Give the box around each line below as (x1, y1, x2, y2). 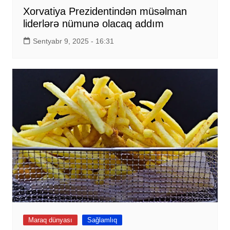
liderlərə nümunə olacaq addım (23, 18, 164, 30)
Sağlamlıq (87, 216, 117, 224)
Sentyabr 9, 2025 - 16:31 (32, 37, 114, 46)
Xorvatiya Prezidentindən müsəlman (23, 6, 187, 17)
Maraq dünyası (28, 216, 72, 224)
